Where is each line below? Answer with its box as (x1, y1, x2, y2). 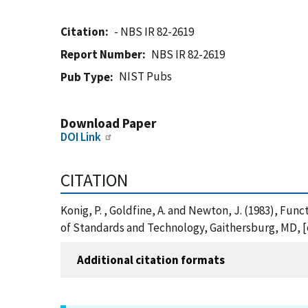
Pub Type (60, 69, 110, 85)
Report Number (60, 47, 142, 62)
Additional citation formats (77, 252, 225, 267)
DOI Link (60, 129, 101, 144)
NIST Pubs (119, 69, 173, 84)
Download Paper (60, 115, 156, 131)
